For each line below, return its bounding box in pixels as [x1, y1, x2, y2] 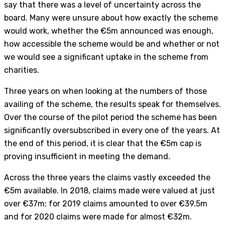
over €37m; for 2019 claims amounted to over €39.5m [4, 199, 207, 208]
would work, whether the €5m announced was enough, [4, 26, 213, 36]
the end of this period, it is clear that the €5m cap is [4, 139, 201, 148]
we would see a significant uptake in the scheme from [4, 52, 208, 62]
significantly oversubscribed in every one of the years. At [4, 126, 220, 135]
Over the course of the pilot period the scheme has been [4, 113, 217, 122]
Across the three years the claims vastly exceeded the [4, 173, 210, 182]
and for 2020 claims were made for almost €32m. [4, 212, 192, 221]
